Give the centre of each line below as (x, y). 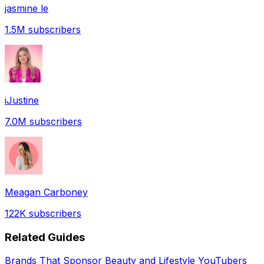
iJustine (22, 100)
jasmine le (27, 8)
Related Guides (45, 237)
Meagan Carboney (46, 192)
